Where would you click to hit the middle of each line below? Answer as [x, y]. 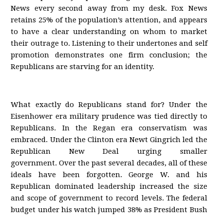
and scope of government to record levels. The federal [109, 198]
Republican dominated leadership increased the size [109, 186]
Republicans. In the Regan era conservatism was [109, 128]
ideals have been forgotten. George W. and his [109, 175]
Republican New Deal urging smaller [109, 151]
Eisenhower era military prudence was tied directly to [109, 116]
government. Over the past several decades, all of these [109, 163]
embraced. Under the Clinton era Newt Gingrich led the [109, 140]
